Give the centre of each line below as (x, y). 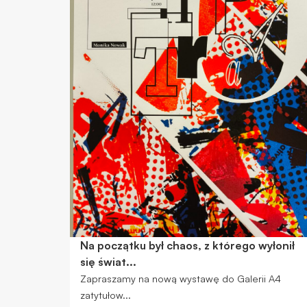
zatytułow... (105, 294)
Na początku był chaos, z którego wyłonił (187, 245)
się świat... (108, 261)
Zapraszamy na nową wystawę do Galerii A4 (180, 278)
